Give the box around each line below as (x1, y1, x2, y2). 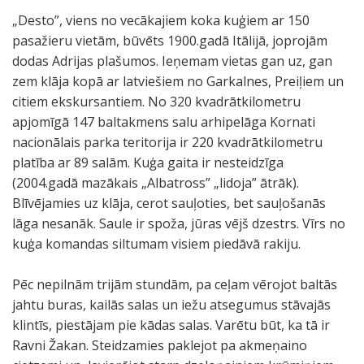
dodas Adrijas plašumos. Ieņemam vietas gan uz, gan (12, 52, 332, 70)
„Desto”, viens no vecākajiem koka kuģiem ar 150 (12, 11, 310, 29)
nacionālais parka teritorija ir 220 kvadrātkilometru (12, 133, 323, 151)
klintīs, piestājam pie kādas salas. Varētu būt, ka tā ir (12, 316, 330, 334)
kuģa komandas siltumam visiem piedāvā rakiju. (12, 235, 301, 253)
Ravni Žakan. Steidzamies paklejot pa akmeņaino (12, 336, 307, 354)
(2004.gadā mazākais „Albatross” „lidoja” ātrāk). (12, 174, 299, 192)
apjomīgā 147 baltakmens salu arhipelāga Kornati (12, 113, 315, 131)
